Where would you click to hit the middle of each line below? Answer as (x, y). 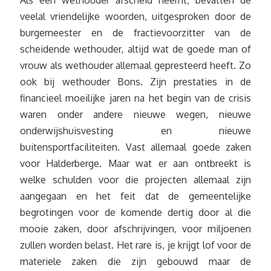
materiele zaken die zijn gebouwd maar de (135, 262)
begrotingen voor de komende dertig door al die (135, 213)
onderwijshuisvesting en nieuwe (135, 131)
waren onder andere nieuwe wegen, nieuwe (135, 115)
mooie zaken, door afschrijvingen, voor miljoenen (135, 229)
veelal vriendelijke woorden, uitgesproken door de (135, 17)
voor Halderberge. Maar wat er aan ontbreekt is (135, 164)
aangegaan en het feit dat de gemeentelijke (135, 196)
